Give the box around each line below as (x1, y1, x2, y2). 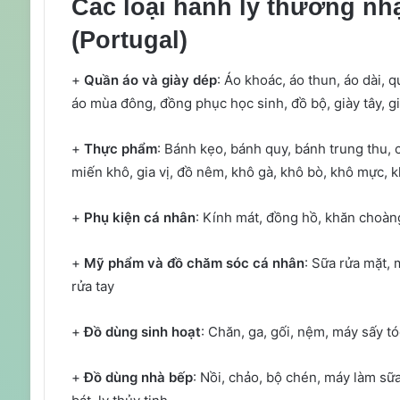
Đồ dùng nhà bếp (83, 369, 193, 387)
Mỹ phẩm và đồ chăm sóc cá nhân (83, 254, 304, 272)
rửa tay (71, 278, 114, 296)
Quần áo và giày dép (83, 71, 217, 89)
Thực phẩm (79, 140, 157, 158)
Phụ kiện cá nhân (83, 209, 196, 227)
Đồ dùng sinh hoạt (83, 323, 201, 341)
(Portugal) (71, 26, 187, 54)
